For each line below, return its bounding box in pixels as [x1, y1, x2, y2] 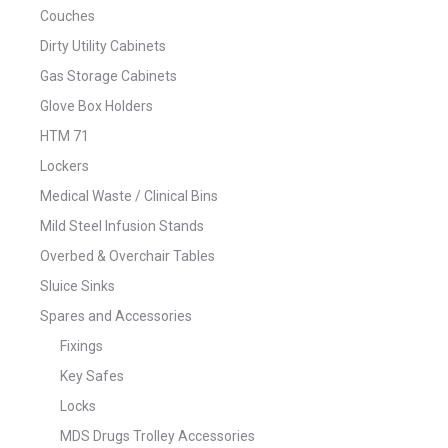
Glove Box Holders [40, 98, 153, 115]
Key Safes [60, 368, 124, 385]
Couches [40, 8, 95, 25]
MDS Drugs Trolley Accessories [60, 428, 255, 445]
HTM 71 [40, 128, 89, 145]
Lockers [40, 158, 89, 175]
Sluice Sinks [40, 278, 115, 295]
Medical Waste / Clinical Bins [40, 188, 218, 205]
